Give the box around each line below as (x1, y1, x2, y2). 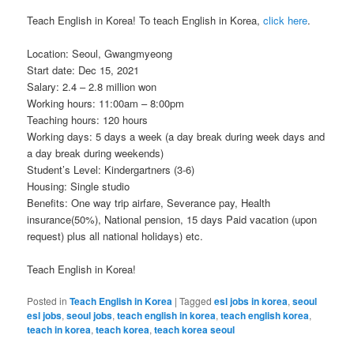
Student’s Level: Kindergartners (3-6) (27, 162, 195, 178)
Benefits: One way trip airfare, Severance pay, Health (27, 195, 271, 211)
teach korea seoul (154, 322, 235, 337)
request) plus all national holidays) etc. (27, 228, 204, 244)
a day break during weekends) (27, 145, 164, 161)
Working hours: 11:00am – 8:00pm (27, 96, 185, 111)
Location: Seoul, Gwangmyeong (27, 46, 173, 62)
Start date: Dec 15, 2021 (27, 62, 140, 78)
